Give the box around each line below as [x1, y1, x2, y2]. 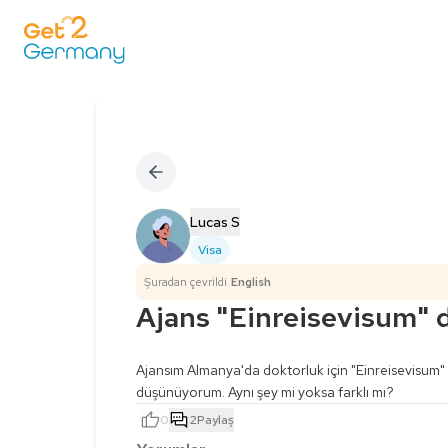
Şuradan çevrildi [144, 275, 227, 289]
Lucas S [190, 213, 240, 231]
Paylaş [197, 411, 234, 428]
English [231, 275, 271, 289]
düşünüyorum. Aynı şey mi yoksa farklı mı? [136, 383, 394, 401]
